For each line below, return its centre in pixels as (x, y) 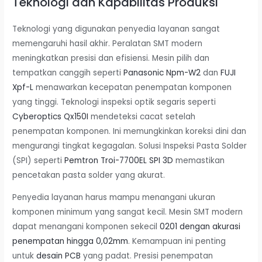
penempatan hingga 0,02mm (70, 242)
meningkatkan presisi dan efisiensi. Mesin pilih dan (111, 58)
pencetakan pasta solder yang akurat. (89, 175)
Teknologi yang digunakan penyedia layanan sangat (116, 29)
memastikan (199, 160)
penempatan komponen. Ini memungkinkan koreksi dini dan (130, 131)
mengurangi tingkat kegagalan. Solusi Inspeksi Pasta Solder (130, 146)
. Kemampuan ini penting (177, 242)
